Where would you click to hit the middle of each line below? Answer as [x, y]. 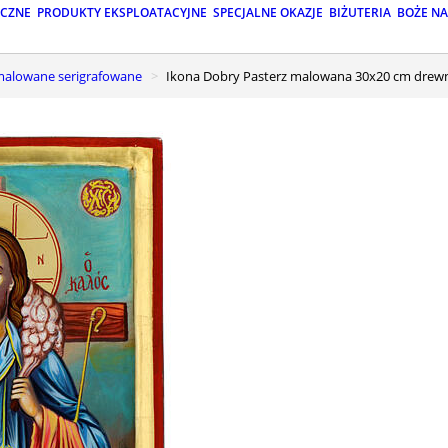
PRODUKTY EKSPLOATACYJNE [122, 13]
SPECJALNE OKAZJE [268, 13]
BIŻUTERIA [360, 13]
